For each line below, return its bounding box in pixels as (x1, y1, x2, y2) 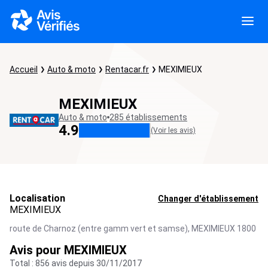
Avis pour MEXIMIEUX (10, 243, 127, 257)
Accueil (10, 65, 38, 74)
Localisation (10, 193, 65, 204)
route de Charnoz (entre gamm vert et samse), (10, 224, 190, 233)
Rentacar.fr (105, 65, 149, 74)
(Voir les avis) (151, 126, 196, 135)
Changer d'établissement (158, 193, 258, 203)
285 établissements (109, 112, 187, 122)
